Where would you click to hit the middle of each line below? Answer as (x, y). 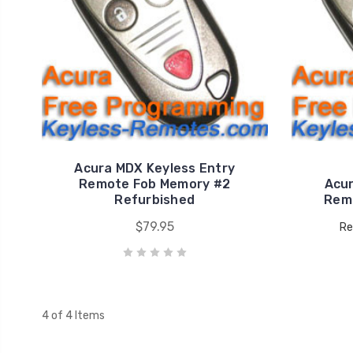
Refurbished (154, 200)
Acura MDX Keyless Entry (154, 169)
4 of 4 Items (73, 316)
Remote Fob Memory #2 (155, 184)
